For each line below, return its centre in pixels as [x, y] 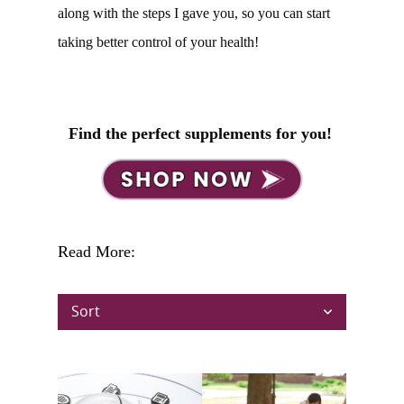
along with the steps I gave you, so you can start [194, 14]
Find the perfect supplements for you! [202, 134]
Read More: [96, 252]
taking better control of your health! [158, 42]
